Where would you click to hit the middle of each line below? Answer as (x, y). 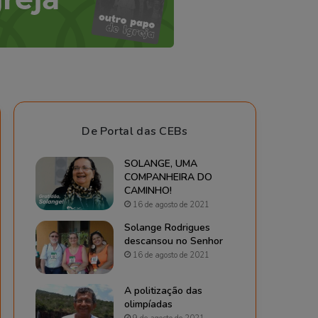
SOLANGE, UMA (161, 163)
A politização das (163, 290)
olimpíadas (148, 304)
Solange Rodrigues (167, 227)
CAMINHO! (148, 190)
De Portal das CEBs (135, 131)
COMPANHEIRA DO (168, 177)
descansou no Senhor (174, 241)
